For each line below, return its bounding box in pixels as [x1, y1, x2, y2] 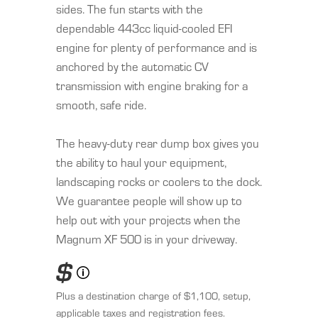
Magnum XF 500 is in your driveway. [56, 230, 237, 248]
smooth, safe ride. [56, 96, 146, 114]
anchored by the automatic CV [56, 57, 209, 75]
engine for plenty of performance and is [56, 38, 257, 56]
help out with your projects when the [56, 211, 241, 229]
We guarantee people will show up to [56, 192, 242, 209]
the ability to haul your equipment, [56, 153, 226, 171]
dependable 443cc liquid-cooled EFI [56, 19, 232, 37]
